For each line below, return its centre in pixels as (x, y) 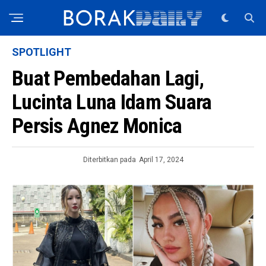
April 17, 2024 (161, 160)
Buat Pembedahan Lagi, (108, 78)
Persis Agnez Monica (97, 126)
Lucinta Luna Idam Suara (112, 102)
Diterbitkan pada (109, 160)
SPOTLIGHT (42, 52)
